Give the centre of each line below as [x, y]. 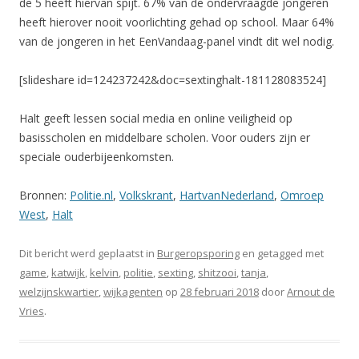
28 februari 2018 [220, 291]
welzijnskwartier [59, 291]
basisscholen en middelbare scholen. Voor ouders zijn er [165, 137]
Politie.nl [91, 195]
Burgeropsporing [198, 253]
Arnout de [311, 291]
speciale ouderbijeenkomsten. [97, 156]
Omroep [302, 195]
